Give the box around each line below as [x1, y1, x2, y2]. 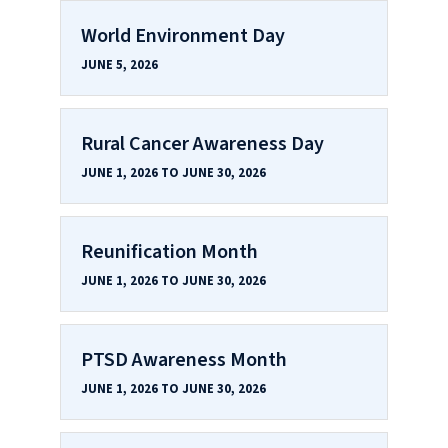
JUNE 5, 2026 [81, 55, 158, 74]
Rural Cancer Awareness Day [81, 129, 324, 158]
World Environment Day [81, 21, 285, 50]
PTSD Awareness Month [81, 345, 287, 374]
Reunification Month [81, 237, 258, 266]
